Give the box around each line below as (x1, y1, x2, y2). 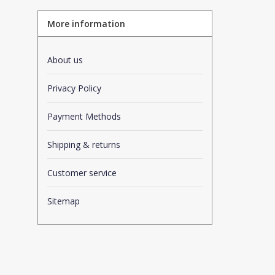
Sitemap (47, 195, 80, 207)
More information (47, 18, 125, 30)
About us (47, 54, 83, 66)
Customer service (47, 167, 117, 179)
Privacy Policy (47, 82, 101, 95)
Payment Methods (47, 110, 121, 123)
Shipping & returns (47, 139, 120, 151)
